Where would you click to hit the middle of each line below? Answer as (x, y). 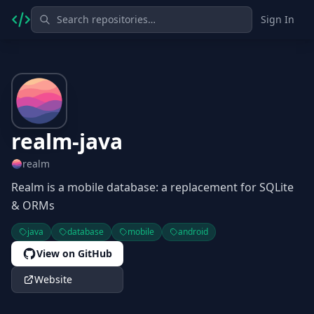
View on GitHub (74, 253)
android (193, 232)
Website (53, 279)
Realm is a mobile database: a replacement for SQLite (152, 187)
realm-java (67, 141)
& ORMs (33, 205)
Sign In (278, 19)
